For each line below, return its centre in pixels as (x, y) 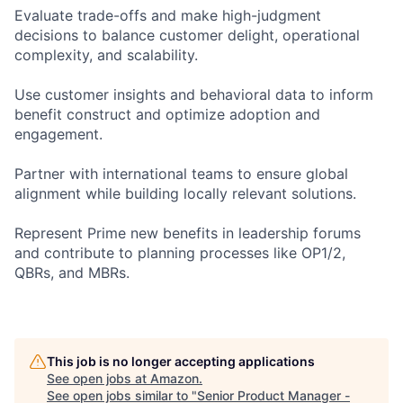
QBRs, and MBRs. (72, 272)
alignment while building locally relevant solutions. (185, 193)
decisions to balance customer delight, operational (187, 35)
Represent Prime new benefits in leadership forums (188, 233)
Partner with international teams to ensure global (181, 173)
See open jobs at (99, 378)
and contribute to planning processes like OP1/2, (180, 252)
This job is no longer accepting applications (181, 361)
